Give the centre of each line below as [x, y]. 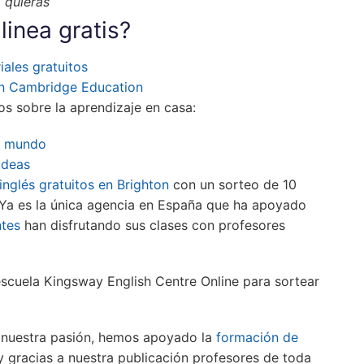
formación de [257, 337]
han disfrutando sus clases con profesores [153, 225]
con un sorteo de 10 [233, 184]
